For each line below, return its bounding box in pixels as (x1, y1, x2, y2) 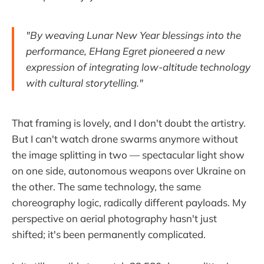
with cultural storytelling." (26, 77, 143, 90)
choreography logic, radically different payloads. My (12, 196, 246, 209)
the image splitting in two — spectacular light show (12, 148, 245, 161)
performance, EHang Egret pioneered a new (26, 45, 225, 58)
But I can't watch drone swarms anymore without (12, 133, 238, 146)
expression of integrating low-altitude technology (26, 61, 250, 74)
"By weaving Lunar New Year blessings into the (26, 29, 241, 42)
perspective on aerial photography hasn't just (12, 212, 217, 225)
